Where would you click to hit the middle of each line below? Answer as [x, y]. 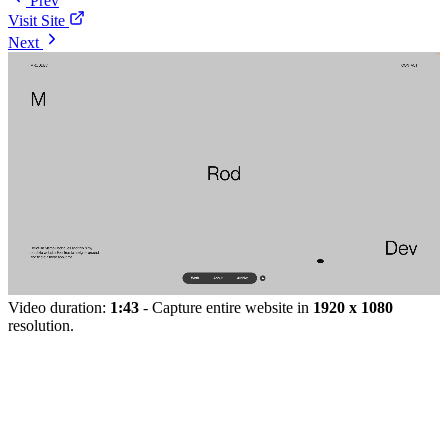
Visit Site [36, 20]
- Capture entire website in [226, 307]
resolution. [41, 325]
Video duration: [59, 307]
